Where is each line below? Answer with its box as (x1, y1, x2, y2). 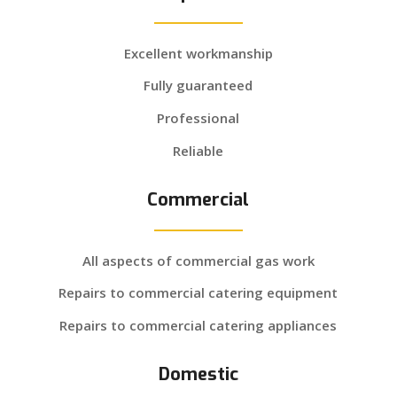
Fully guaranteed (144, 76, 253, 95)
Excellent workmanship (123, 43, 273, 62)
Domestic (158, 362, 238, 386)
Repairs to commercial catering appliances (59, 316, 338, 334)
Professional (157, 109, 240, 127)
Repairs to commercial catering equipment (58, 284, 339, 302)
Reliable (173, 141, 224, 160)
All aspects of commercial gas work (82, 251, 315, 269)
